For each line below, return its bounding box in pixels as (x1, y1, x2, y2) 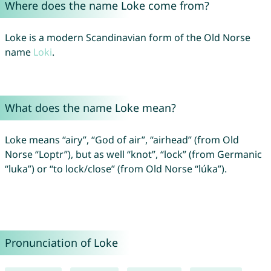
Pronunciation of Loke (4, 235, 118, 250)
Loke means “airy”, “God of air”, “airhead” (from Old (4, 133, 239, 147)
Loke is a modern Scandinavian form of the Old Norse (4, 31, 250, 45)
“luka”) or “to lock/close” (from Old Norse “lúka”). (4, 162, 227, 176)
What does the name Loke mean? (4, 100, 176, 116)
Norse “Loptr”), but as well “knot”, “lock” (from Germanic (4, 148, 262, 162)
